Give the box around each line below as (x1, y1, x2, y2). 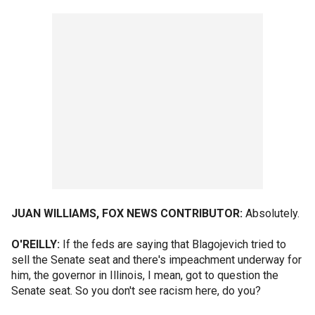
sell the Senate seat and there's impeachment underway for (11, 253, 302, 266)
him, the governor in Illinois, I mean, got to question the (11, 269, 278, 282)
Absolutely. (243, 207, 300, 220)
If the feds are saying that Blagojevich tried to (60, 238, 286, 251)
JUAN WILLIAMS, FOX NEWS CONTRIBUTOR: (11, 207, 243, 220)
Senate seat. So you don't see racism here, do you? (11, 284, 261, 297)
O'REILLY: (11, 238, 60, 251)
